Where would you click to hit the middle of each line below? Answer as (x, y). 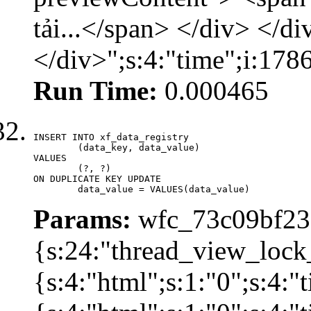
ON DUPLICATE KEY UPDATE (97, 178)
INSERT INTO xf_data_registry (111, 137)
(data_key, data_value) (56, 147)
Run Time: (95, 90)
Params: (82, 219)
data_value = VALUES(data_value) (164, 189)
